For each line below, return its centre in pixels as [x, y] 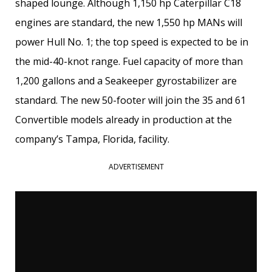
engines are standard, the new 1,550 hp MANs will [129, 23]
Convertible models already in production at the [124, 120]
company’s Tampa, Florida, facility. [92, 139]
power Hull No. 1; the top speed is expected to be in [132, 42]
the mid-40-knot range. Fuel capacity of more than [129, 62]
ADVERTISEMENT [136, 167]
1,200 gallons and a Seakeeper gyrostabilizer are [126, 81]
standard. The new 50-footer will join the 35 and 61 [131, 100]
